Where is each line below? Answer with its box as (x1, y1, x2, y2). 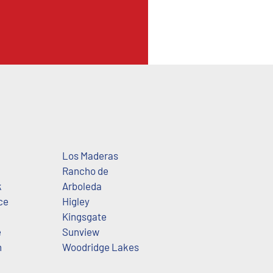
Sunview (62, 225, 99, 238)
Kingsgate (62, 210, 107, 222)
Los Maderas (62, 149, 118, 161)
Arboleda (62, 179, 102, 192)
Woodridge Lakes (62, 240, 139, 253)
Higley (62, 194, 90, 207)
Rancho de (62, 164, 108, 177)
